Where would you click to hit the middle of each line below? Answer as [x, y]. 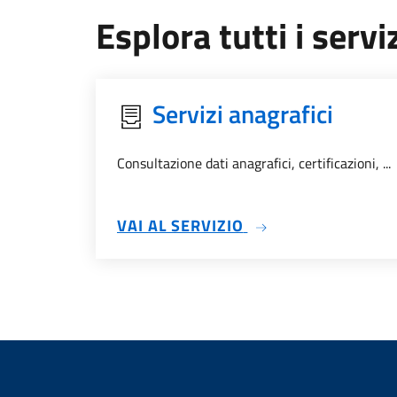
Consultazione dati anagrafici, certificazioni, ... [254, 163]
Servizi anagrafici [243, 114]
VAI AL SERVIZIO [180, 226]
